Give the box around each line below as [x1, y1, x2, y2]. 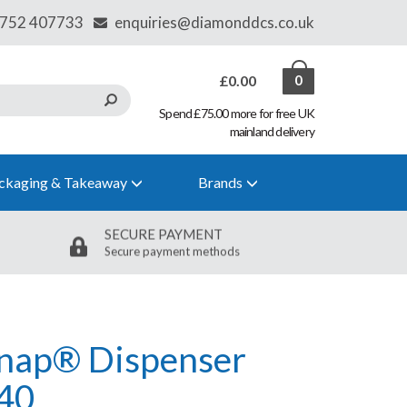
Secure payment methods [104, 243, 241, 258]
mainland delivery [229, 124, 314, 139]
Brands [198, 174, 243, 191]
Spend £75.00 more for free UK [159, 105, 314, 121]
